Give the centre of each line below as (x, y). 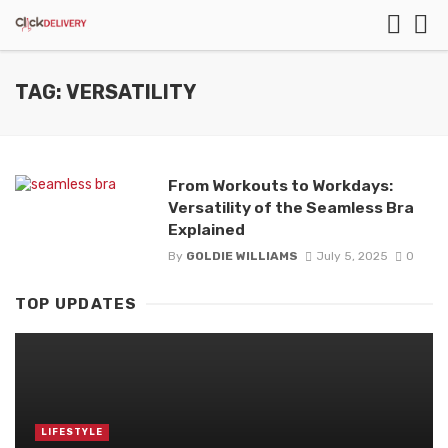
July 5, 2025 (351, 256)
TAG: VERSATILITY (105, 92)
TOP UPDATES (76, 304)
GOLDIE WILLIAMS (241, 256)
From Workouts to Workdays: (280, 185)
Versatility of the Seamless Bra (290, 207)
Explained (206, 229)
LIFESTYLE (72, 432)
